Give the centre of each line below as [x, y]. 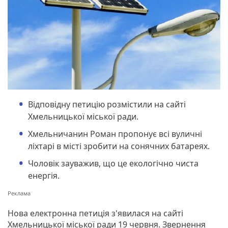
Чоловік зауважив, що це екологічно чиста [113, 163]
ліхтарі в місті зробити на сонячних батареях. [119, 146]
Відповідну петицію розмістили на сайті [107, 104]
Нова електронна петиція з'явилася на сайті [95, 213]
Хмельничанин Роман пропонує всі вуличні [115, 134]
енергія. [44, 175]
